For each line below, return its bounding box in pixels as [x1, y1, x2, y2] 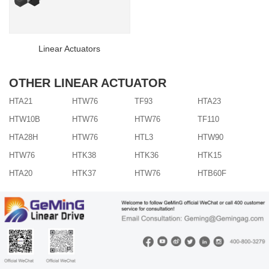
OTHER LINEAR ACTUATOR [9, 76, 166, 89]
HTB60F [197, 168, 226, 178]
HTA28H [9, 132, 38, 142]
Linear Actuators [38, 43, 101, 53]
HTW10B [9, 114, 40, 124]
